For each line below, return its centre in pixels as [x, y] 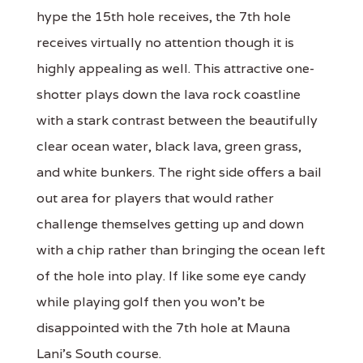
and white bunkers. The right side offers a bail [179, 172]
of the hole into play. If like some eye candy [171, 275]
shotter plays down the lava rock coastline [169, 94]
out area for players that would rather [155, 198]
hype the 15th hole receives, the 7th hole [164, 16]
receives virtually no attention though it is [165, 42]
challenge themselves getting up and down [170, 224]
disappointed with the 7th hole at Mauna [163, 327]
